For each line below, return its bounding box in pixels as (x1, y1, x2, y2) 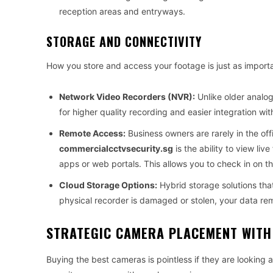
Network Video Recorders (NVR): (59, 91, 195, 102)
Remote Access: (59, 128, 126, 139)
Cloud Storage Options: (59, 180, 157, 191)
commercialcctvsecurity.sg (59, 143, 173, 154)
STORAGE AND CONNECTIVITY (46, 32, 202, 51)
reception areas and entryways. (59, 6, 185, 17)
